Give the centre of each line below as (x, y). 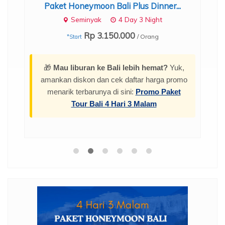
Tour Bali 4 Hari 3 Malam (114, 104)
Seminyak (86, 20)
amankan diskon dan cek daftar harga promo (114, 80)
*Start (74, 37)
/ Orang (148, 37)
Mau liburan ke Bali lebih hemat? (110, 68)
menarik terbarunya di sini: (91, 92)
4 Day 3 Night (140, 20)
